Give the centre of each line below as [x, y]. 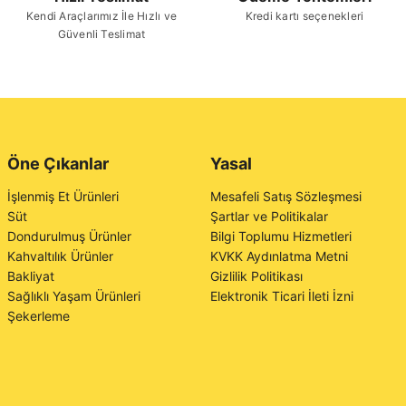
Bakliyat [31, 276]
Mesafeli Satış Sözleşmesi [286, 196]
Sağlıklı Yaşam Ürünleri [74, 296]
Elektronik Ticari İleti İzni [282, 296]
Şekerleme [39, 316]
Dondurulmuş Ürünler [69, 236]
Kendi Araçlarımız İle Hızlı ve [101, 16]
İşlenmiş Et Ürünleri [63, 196]
